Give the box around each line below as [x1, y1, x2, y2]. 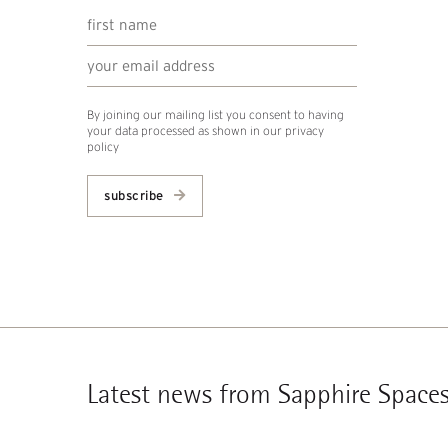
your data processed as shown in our [87, 124, 285, 137]
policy [87, 140, 119, 153]
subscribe [104, 188, 168, 203]
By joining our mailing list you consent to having [87, 108, 344, 121]
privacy [285, 124, 324, 137]
